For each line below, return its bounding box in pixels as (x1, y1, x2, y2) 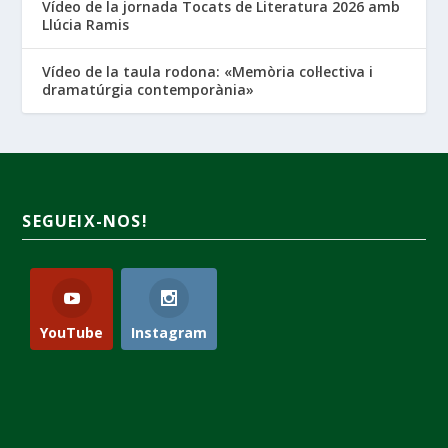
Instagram (131, 322, 208, 342)
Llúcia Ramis (42, 14, 130, 34)
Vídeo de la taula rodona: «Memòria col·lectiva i (42, 61, 374, 81)
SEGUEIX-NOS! (22, 209, 148, 232)
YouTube (40, 322, 104, 342)
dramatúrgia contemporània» (42, 79, 255, 99)
